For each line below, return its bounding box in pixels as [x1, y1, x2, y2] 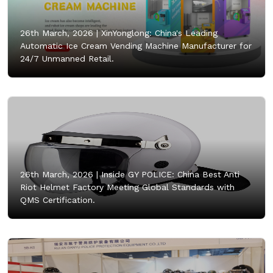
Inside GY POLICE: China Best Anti [98, 169, 239, 179]
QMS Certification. [20, 194, 95, 205]
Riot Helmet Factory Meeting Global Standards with [20, 182, 235, 192]
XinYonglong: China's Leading [98, 27, 218, 38]
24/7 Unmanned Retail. [20, 53, 114, 63]
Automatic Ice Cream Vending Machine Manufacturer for [20, 40, 252, 51]
